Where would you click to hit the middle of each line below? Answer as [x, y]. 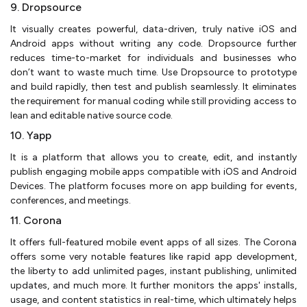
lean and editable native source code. [91, 115]
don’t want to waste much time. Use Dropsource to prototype [153, 72]
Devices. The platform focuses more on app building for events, [153, 186]
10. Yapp [31, 135]
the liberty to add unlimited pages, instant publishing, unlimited [153, 271]
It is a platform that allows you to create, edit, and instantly [153, 157]
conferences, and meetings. [71, 200]
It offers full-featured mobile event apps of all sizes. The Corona [153, 242]
